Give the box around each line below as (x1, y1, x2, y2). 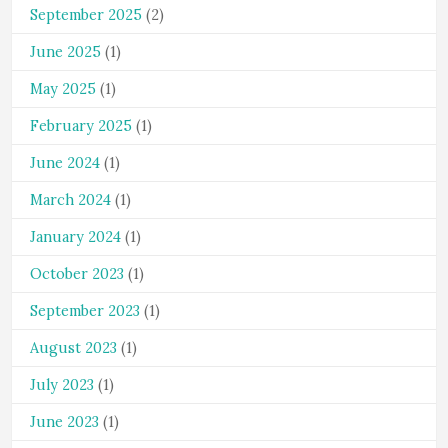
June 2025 (30, 43, 101, 61)
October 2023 (30, 265, 124, 283)
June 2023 (30, 413, 99, 431)
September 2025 (30, 6, 142, 24)
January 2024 (30, 228, 121, 246)
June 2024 (30, 154, 100, 172)
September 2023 (30, 302, 140, 320)
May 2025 (30, 80, 96, 98)
